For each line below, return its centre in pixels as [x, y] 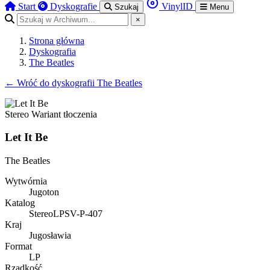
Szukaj [127, 7]
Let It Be [26, 137]
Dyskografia [52, 51]
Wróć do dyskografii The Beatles [78, 83]
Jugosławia [50, 236]
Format [18, 246]
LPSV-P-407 [78, 214]
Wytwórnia [26, 181]
